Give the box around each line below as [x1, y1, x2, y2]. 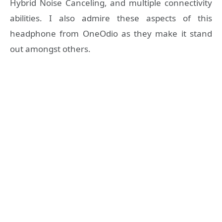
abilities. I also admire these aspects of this [10, 12, 212, 24]
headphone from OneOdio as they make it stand [10, 28, 212, 40]
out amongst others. [10, 43, 91, 55]
